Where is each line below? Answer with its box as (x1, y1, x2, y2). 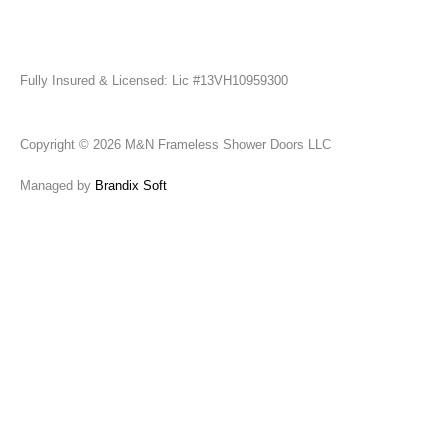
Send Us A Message (10, 248, 128, 263)
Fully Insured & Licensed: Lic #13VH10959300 (20, 73, 288, 89)
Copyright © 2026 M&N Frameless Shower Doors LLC (20, 136, 331, 152)
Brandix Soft (95, 177, 167, 193)
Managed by (20, 177, 95, 193)
